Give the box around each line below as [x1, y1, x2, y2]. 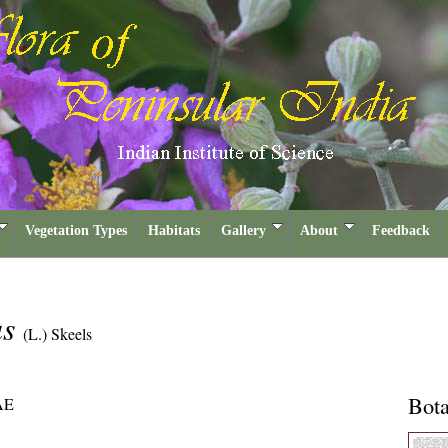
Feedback [372, 223, 430, 238]
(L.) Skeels [23, 323, 92, 344]
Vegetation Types [25, 223, 127, 238]
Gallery [221, 223, 266, 238]
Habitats [148, 223, 200, 238]
